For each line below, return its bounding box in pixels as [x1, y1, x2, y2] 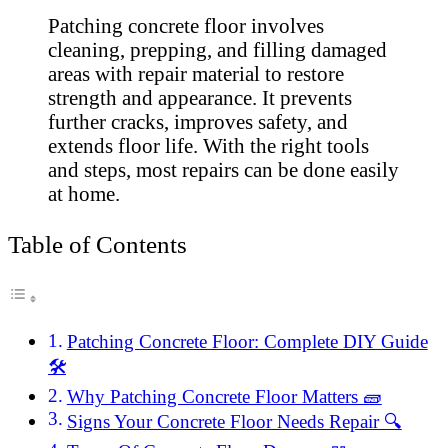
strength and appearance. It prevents [48, 86, 352, 110]
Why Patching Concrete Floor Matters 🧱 [66, 386, 382, 408]
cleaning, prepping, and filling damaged [48, 38, 387, 62]
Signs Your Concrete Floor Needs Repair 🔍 [66, 411, 402, 433]
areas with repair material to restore [48, 62, 344, 86]
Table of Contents [8, 231, 187, 259]
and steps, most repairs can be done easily [48, 158, 399, 182]
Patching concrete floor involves [48, 14, 324, 38]
